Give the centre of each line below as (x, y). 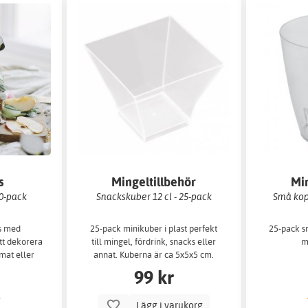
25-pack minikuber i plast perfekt (154, 228)
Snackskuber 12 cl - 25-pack (154, 197)
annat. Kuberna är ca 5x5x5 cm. (154, 254)
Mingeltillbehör (154, 182)
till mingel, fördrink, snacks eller (154, 241)
